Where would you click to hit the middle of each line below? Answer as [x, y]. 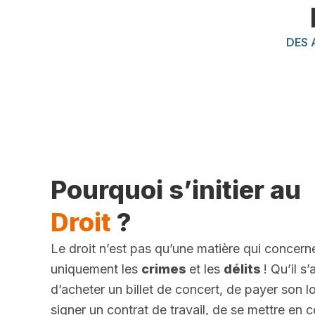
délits [244, 269]
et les [206, 269]
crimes [165, 269]
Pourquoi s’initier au [176, 190]
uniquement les [96, 269]
